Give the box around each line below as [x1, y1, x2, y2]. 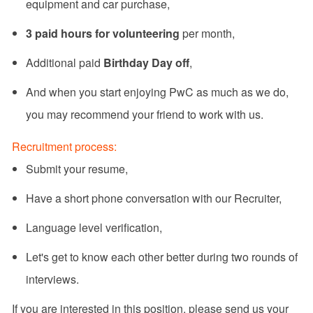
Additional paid [25, 54, 103, 71]
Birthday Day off [103, 54, 189, 71]
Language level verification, [25, 219, 162, 236]
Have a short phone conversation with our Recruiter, [25, 190, 284, 207]
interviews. [25, 271, 82, 288]
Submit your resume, [25, 161, 131, 177]
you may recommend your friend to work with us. [25, 106, 275, 123]
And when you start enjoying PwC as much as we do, [25, 84, 289, 101]
